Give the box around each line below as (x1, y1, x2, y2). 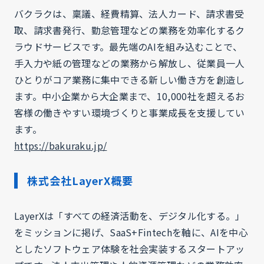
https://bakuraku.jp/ (14, 138, 107, 153)
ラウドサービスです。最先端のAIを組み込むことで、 (14, 39, 243, 54)
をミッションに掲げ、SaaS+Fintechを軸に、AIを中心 (14, 225, 248, 239)
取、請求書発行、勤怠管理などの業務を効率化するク (14, 23, 245, 37)
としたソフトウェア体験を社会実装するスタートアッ (14, 242, 245, 256)
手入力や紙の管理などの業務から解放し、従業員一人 (14, 56, 245, 70)
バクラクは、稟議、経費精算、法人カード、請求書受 (14, 6, 245, 21)
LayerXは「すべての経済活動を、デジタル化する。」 (14, 209, 245, 223)
